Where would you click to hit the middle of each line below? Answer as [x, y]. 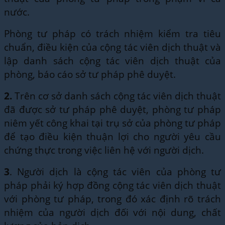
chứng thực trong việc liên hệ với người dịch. [104, 150]
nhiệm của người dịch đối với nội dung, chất [113, 212]
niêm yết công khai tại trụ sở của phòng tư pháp [113, 123]
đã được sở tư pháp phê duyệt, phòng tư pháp [113, 109]
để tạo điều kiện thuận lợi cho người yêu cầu [113, 136]
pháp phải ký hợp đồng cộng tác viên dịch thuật [113, 185]
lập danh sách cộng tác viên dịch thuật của [113, 60]
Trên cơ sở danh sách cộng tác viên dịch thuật [117, 95]
